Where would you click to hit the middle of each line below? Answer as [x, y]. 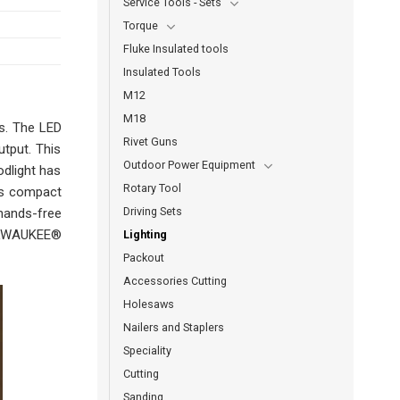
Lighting [145, 234]
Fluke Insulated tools [175, 49]
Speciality [147, 350]
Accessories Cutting [175, 281]
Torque [140, 25]
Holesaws [148, 304]
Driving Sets [152, 211]
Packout [143, 258]
